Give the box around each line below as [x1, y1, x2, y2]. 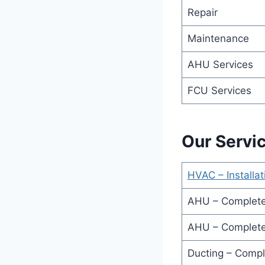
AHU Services [187, 58, 253, 70]
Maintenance [187, 32, 249, 44]
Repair [187, 6, 218, 18]
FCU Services [187, 84, 251, 96]
